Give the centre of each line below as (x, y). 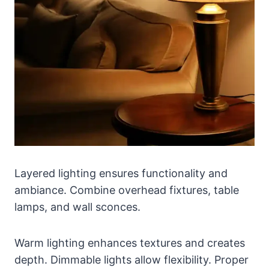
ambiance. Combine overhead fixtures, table (127, 190)
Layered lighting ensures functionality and (121, 174)
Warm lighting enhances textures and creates (130, 243)
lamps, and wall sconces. (77, 207)
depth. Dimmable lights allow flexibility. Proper (131, 260)
